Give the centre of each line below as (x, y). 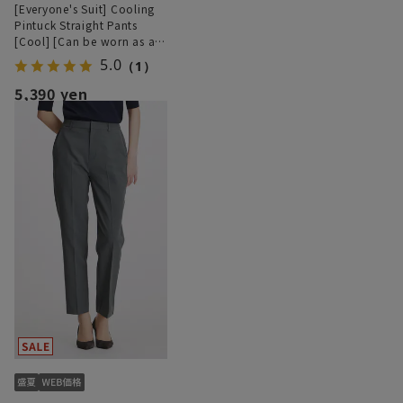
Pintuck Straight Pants (76, 24)
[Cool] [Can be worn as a (85, 40)
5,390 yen (51, 93)
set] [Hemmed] (55, 57)
